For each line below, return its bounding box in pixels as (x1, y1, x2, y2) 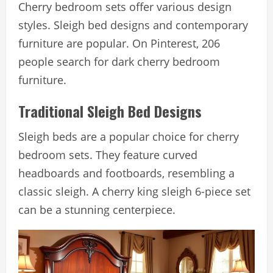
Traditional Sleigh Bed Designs (18, 100, 202, 122)
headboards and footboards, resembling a (18, 166, 235, 181)
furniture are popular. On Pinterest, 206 (18, 36, 220, 51)
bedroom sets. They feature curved (18, 147, 197, 163)
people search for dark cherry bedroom (18, 54, 220, 69)
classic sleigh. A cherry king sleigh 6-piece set (18, 184, 250, 199)
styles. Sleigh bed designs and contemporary (18, 18, 248, 33)
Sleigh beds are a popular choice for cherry (18, 129, 239, 144)
